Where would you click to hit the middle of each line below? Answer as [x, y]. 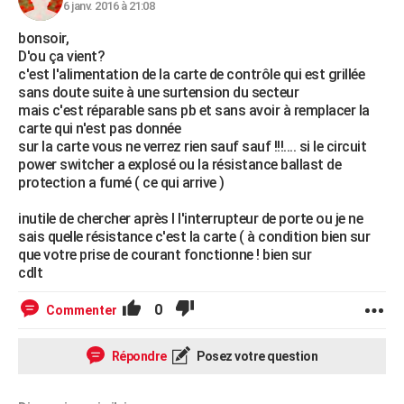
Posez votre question [256, 356]
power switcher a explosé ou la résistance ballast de [179, 165]
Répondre [138, 356]
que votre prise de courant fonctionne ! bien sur [165, 255]
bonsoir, [43, 38]
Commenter [82, 310]
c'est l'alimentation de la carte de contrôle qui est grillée [191, 74]
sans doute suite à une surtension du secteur [158, 92]
